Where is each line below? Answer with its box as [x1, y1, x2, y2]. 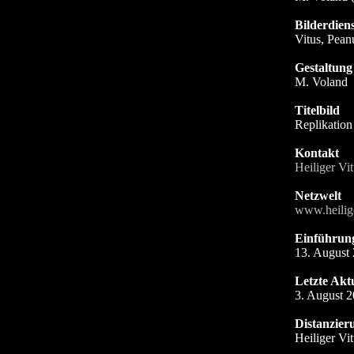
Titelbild [294, 104, 340, 117]
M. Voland [294, 75, 348, 88]
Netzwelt [294, 189, 341, 202]
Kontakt [294, 146, 339, 160]
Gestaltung [294, 61, 352, 74]
